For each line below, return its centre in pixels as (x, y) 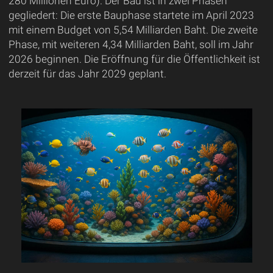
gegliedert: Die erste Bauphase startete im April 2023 (131, 16)
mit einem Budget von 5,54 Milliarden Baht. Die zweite (133, 30)
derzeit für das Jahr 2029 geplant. (87, 74)
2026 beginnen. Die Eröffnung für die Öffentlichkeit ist (134, 59)
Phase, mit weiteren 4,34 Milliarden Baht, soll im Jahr (131, 45)
